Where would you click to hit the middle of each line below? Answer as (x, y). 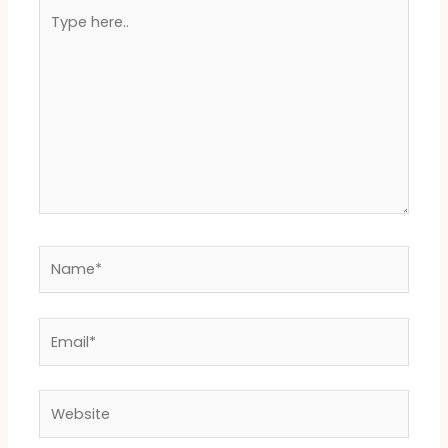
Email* (61, 328)
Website (68, 401)
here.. (57, 32)
